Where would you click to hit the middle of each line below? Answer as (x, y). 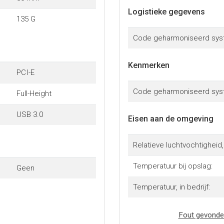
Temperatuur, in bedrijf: (171, 187)
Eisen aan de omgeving (171, 118)
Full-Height (34, 93)
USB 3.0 (29, 114)
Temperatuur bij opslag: (172, 166)
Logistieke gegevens (166, 11)
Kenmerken (149, 65)
